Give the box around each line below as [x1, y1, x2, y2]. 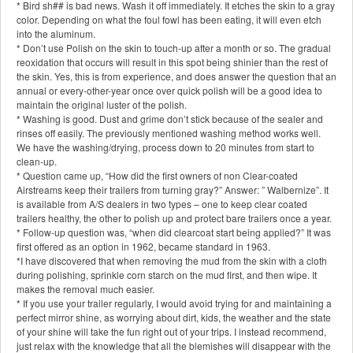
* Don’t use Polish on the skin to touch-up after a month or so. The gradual [17, 41, 331, 55]
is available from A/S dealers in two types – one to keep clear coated [17, 197, 307, 211]
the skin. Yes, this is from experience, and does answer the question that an [17, 69, 336, 84]
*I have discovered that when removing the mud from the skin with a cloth [17, 254, 327, 268]
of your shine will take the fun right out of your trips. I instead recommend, [17, 325, 326, 339]
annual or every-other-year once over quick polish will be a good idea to [17, 84, 322, 98]
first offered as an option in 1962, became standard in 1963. [17, 240, 270, 254]
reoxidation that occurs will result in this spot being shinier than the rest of [17, 55, 328, 69]
